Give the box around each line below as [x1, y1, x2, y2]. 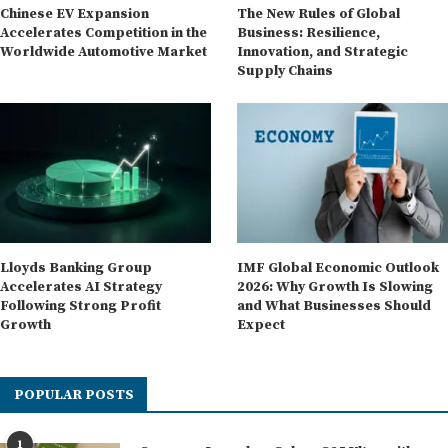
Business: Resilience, [237, 24, 381, 43]
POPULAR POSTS [14, 386, 134, 405]
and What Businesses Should [237, 297, 432, 316]
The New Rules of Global [237, 5, 401, 24]
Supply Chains [237, 62, 334, 81]
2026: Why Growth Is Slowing [237, 278, 434, 297]
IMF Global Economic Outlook [237, 259, 440, 278]
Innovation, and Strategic [237, 43, 409, 62]
